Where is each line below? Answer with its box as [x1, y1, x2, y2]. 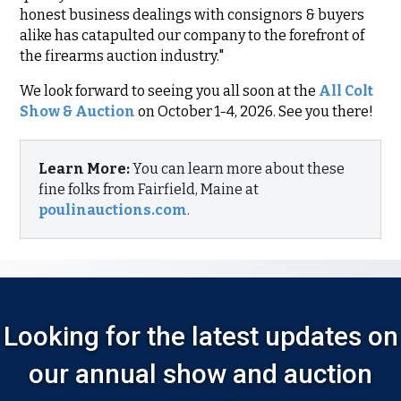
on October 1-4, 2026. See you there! [135, 103, 374, 121]
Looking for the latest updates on [3, 320, 398, 352]
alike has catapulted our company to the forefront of [20, 27, 365, 45]
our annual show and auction [29, 357, 372, 389]
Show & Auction [20, 103, 136, 121]
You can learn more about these [130, 160, 346, 178]
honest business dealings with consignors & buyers [20, 6, 365, 24]
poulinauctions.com [38, 201, 188, 219]
